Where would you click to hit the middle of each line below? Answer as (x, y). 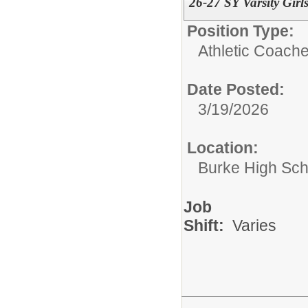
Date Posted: (236, 89)
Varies (254, 225)
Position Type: (241, 31)
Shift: (208, 225)
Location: (223, 147)
